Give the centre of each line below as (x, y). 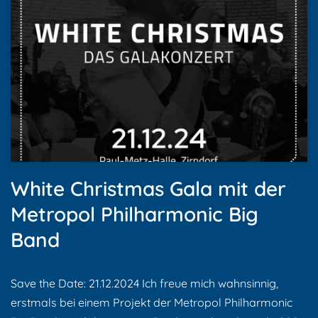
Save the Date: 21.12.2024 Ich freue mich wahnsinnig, (144, 284)
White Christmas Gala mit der (148, 189)
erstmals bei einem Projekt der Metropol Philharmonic (152, 303)
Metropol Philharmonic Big (135, 214)
